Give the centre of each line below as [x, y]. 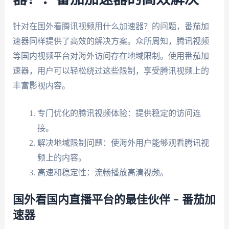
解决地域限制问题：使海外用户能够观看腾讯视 [123, 143]
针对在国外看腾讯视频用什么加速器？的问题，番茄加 [111, 26]
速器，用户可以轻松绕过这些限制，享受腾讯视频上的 [111, 71]
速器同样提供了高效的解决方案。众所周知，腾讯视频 [111, 41]
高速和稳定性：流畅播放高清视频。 [102, 173]
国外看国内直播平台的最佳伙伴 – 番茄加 [114, 200]
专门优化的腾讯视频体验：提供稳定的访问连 [119, 113]
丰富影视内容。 [41, 85]
